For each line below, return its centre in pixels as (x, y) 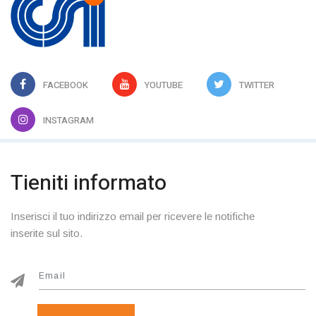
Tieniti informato (89, 183)
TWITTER (257, 85)
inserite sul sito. (47, 233)
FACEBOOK (66, 85)
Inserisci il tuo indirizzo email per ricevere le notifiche (133, 216)
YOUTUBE (164, 85)
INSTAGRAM (68, 120)
